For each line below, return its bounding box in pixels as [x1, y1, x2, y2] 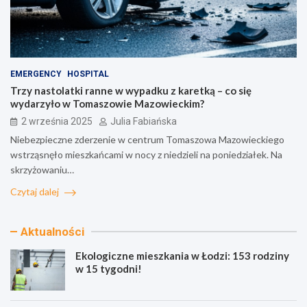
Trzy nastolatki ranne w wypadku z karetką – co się [10, 84, 251, 97]
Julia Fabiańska [110, 115, 177, 127]
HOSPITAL [67, 69, 109, 79]
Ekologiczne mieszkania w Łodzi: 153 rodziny [75, 249, 289, 262]
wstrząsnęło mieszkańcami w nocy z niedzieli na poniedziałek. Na [10, 148, 282, 160]
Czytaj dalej [10, 185, 61, 197]
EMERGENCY [10, 69, 62, 79]
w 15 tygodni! [75, 262, 142, 275]
